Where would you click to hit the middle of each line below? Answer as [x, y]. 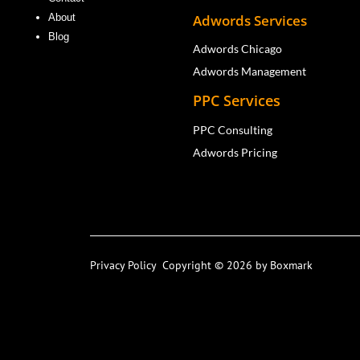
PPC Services [239, 100]
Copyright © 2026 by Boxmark [237, 266]
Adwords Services [250, 20]
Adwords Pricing [235, 152]
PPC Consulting [233, 129]
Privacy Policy [126, 266]
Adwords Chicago [238, 48]
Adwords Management [251, 71]
